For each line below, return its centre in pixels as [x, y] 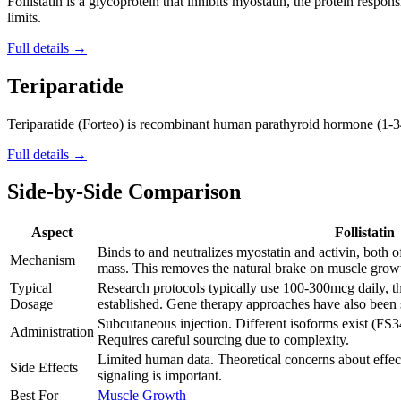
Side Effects [44, 368]
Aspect [52, 233]
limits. [24, 17]
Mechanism [43, 260]
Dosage [31, 304]
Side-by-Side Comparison [124, 192]
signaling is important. [160, 376]
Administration [52, 332]
